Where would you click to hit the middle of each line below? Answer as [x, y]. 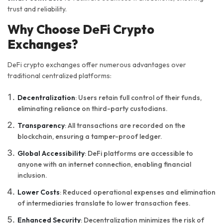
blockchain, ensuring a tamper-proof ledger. [90, 137]
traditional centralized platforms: [59, 76]
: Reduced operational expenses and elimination [138, 192]
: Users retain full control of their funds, [138, 98]
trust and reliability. [37, 9]
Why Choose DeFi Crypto [81, 30]
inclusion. [32, 175]
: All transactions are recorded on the [125, 126]
